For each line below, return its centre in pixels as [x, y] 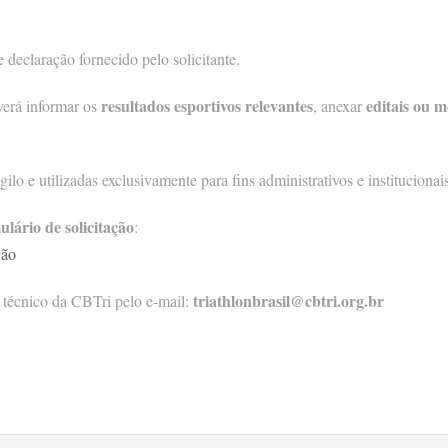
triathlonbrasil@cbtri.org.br [288, 301]
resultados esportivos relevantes [207, 106]
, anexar [339, 106]
